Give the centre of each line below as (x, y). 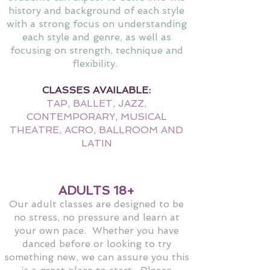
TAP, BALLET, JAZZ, (96, 103)
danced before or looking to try (96, 243)
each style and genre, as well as (96, 37)
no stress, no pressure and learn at (96, 217)
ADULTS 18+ (96, 190)
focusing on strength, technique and (96, 50)
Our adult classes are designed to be (96, 204)
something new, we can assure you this (96, 257)
